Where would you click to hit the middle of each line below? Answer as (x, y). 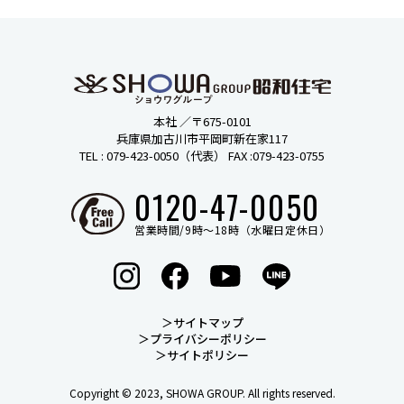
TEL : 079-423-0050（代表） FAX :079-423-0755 (202, 156)
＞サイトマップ (202, 323)
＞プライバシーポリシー (202, 339)
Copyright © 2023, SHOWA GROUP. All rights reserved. (202, 393)
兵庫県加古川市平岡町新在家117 (202, 139)
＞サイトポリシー (202, 355)
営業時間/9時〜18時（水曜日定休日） (233, 230)
